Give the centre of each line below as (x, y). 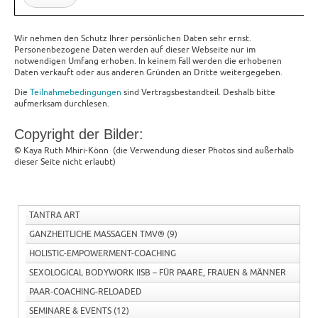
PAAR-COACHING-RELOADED (86, 292)
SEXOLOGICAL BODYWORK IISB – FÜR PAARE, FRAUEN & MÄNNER (158, 273)
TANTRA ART (55, 215)
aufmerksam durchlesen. (62, 104)
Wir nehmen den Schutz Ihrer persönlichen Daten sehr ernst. (133, 39)
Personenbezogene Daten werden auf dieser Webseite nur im (135, 50)
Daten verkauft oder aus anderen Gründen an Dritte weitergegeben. (148, 73)
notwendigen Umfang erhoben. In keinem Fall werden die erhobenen (148, 61)
